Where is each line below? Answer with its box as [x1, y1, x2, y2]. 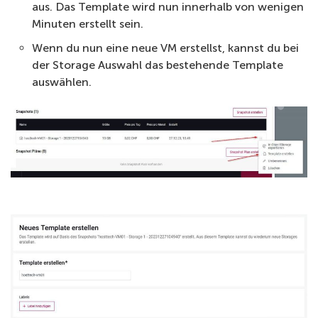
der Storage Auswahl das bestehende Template [32, 58, 283, 72]
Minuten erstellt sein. [32, 17, 143, 31]
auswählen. [32, 75, 92, 89]
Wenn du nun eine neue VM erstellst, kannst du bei [32, 41, 299, 55]
